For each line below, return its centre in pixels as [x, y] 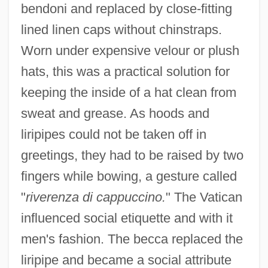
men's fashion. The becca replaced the [132, 239]
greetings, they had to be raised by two [132, 155]
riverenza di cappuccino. [95, 197]
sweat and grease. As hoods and [115, 113]
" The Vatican [204, 197]
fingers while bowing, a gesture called [129, 176]
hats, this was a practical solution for [125, 71]
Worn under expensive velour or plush [130, 50]
